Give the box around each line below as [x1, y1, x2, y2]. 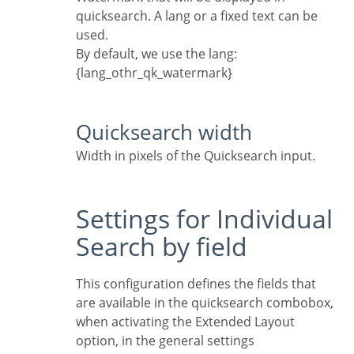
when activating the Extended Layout [76, 313, 295, 331]
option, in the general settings [76, 332, 254, 350]
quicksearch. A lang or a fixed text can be [76, 7, 318, 25]
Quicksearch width [92, 119, 252, 147]
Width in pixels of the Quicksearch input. [88, 147, 315, 165]
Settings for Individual [76, 201, 90, 236]
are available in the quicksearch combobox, [76, 294, 333, 312]
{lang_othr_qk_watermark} [76, 64, 232, 82]
